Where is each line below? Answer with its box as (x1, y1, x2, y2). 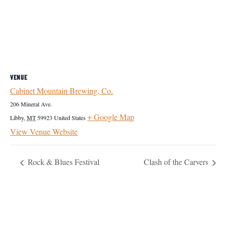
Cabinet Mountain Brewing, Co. (10, 85, 113, 96)
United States (54, 114, 86, 122)
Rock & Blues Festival (26, 156, 99, 167)
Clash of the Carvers (144, 156, 210, 167)
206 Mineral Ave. (10, 100, 52, 108)
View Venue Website (10, 126, 78, 137)
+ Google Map (87, 111, 134, 122)
